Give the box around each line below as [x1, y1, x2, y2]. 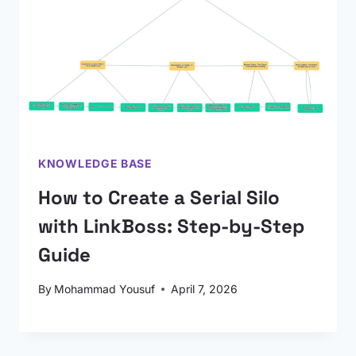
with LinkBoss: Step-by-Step [38, 214, 304, 238]
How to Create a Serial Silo [38, 185, 280, 210]
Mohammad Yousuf [54, 282, 156, 296]
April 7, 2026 [171, 282, 238, 296]
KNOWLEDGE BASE [38, 157, 153, 170]
